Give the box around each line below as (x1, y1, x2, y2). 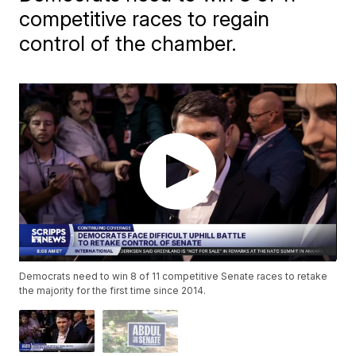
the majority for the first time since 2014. (19, 284, 207, 297)
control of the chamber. (19, 31, 238, 56)
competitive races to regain (19, 6, 270, 31)
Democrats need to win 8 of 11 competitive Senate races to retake (19, 270, 328, 283)
